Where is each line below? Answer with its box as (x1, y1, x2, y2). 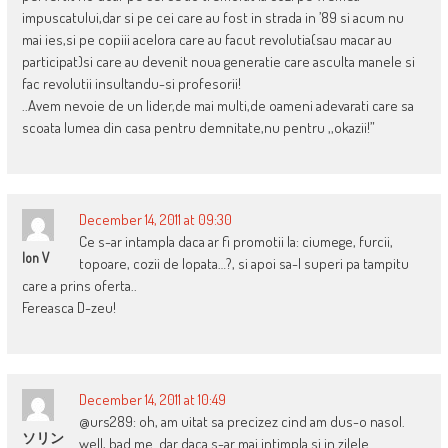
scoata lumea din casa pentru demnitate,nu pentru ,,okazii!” (21, 118, 375, 138)
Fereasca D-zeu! (21, 298, 116, 318)
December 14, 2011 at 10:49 (78, 390, 226, 410)
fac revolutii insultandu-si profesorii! (21, 74, 241, 94)
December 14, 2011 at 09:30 (78, 210, 232, 230)
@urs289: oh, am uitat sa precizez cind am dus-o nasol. (78, 412, 405, 432)
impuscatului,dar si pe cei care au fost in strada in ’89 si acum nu (21, 8, 404, 28)
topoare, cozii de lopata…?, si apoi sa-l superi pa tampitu (78, 254, 409, 274)
